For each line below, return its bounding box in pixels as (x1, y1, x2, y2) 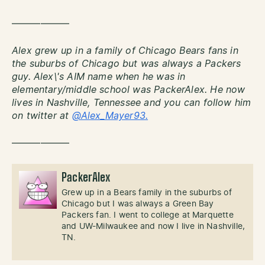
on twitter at (12, 111, 72, 121)
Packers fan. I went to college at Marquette (62, 211, 234, 220)
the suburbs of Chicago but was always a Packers (12, 59, 241, 69)
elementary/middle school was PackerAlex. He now (12, 85, 245, 95)
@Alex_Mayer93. (72, 111, 148, 121)
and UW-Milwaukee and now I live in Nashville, (62, 222, 245, 231)
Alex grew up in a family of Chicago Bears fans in (12, 46, 238, 56)
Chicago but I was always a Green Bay (62, 200, 214, 209)
